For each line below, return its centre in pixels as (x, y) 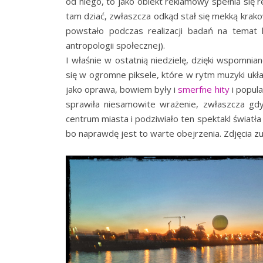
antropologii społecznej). (115, 45)
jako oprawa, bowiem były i (122, 89)
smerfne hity (204, 89)
